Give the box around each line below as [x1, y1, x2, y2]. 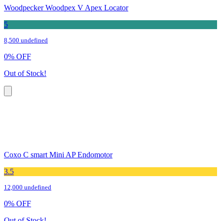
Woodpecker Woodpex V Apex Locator [4, 3, 128, 12]
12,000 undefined [4, 184, 51, 191]
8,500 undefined [4, 37, 48, 44]
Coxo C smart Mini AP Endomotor [4, 150, 112, 159]
